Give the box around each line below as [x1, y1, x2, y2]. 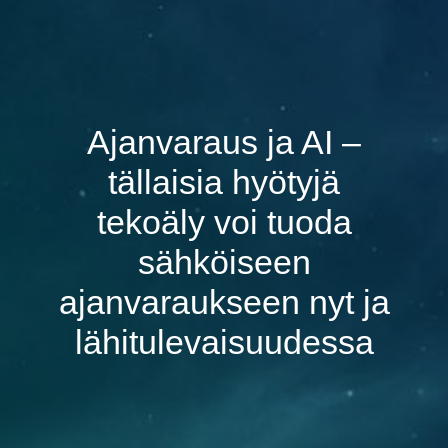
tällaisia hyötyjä [108, 163, 340, 201]
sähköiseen [137, 243, 311, 281]
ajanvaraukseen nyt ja [58, 283, 390, 321]
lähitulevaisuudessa [74, 323, 374, 361]
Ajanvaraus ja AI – [87, 123, 361, 161]
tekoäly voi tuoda [96, 203, 352, 241]
